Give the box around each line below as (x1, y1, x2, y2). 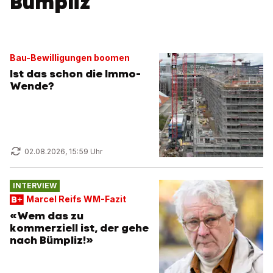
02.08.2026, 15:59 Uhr (24, 147, 102, 156)
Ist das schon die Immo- (10, 67, 141, 80)
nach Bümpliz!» (10, 233, 93, 247)
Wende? (10, 79, 54, 93)
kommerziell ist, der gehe (10, 221, 149, 235)
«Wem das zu (10, 208, 83, 222)
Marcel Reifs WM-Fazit (26, 193, 126, 204)
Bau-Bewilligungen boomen (10, 52, 130, 63)
